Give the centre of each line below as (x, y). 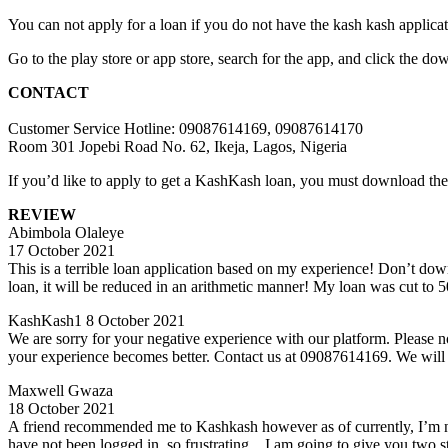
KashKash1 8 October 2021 (96, 320)
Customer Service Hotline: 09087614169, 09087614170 (185, 128)
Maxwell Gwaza (60, 390)
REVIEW (42, 214)
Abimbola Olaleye (66, 232)
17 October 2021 (61, 250)
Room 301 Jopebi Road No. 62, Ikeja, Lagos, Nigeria (177, 146)
